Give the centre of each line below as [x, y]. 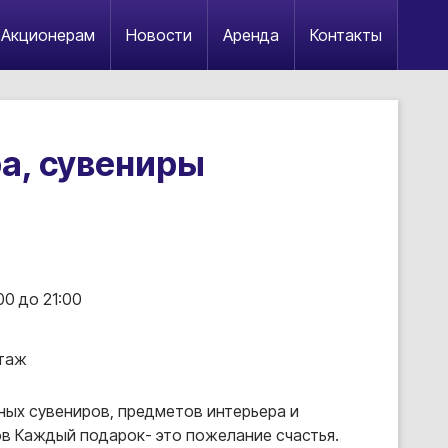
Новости [159, 35]
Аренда [251, 35]
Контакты [346, 35]
